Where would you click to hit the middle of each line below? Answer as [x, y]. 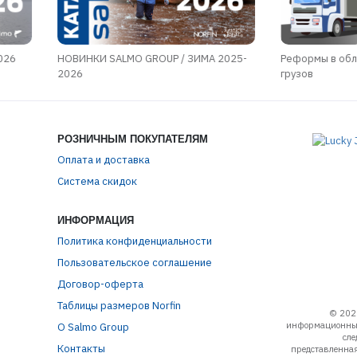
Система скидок [97, 181]
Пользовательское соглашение [134, 262]
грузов [296, 73]
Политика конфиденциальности [134, 241]
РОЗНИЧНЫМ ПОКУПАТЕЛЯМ [132, 139]
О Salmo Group [93, 327]
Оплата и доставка [103, 159]
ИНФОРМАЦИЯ [95, 220]
